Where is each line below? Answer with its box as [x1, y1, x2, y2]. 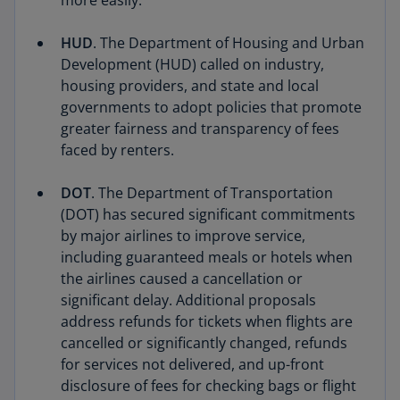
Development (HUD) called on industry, [61, 54, 324, 74]
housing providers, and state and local [61, 76, 319, 96]
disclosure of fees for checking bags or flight [61, 376, 356, 396]
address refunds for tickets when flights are [61, 312, 353, 331]
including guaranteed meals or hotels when [61, 247, 353, 267]
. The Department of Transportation [91, 183, 333, 203]
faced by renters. [61, 140, 174, 160]
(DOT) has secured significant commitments [61, 204, 355, 224]
